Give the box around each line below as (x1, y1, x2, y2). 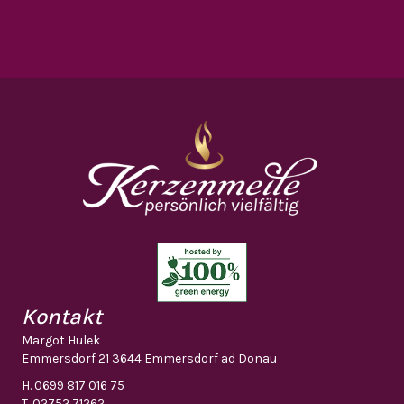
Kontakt (22, 303, 102, 329)
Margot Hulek (22, 332, 100, 348)
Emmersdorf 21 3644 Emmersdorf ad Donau (22, 350, 277, 366)
